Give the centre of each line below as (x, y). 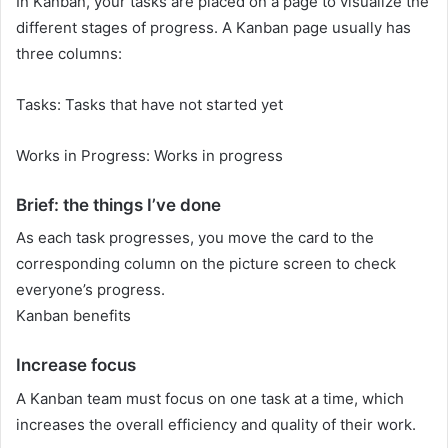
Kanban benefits (73, 316)
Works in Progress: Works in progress (149, 155)
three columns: (69, 53)
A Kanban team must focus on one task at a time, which (210, 398)
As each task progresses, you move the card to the (195, 238)
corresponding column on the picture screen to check (206, 264)
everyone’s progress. (90, 290)
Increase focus (76, 365)
